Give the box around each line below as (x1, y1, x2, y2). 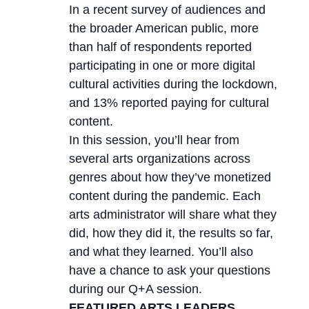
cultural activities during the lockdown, (68, 77, 277, 92)
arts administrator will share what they (68, 208, 277, 222)
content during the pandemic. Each (68, 189, 261, 203)
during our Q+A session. (68, 282, 202, 297)
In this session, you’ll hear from (68, 133, 239, 148)
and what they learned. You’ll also (68, 245, 253, 259)
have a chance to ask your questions (68, 263, 270, 278)
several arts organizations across (68, 152, 250, 166)
